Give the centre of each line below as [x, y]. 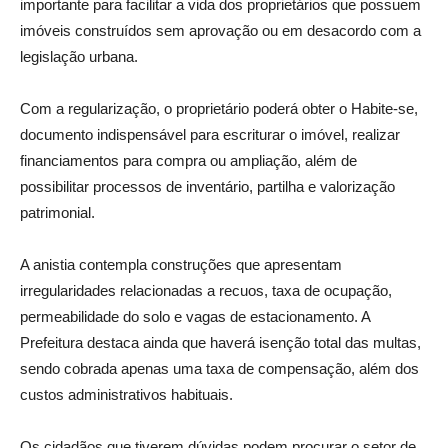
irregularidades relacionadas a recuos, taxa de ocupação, [206, 291]
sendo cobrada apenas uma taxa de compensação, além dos [219, 369]
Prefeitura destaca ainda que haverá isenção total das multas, [220, 343]
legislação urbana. [79, 57]
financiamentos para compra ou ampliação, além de [188, 161]
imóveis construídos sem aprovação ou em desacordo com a [220, 31]
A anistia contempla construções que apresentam [181, 265]
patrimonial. [57, 213]
